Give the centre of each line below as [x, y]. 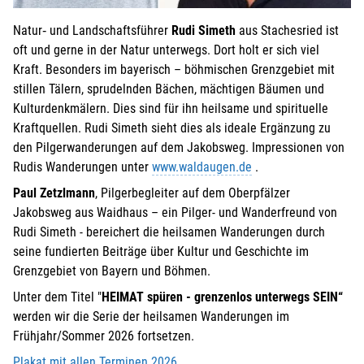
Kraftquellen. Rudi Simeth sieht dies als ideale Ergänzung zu [172, 128]
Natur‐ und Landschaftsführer [92, 30]
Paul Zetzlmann [54, 193]
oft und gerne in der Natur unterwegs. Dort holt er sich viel [166, 50]
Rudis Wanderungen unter [82, 167]
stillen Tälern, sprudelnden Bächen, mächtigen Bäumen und [169, 89]
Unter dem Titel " [57, 297]
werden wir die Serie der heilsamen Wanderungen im [151, 316]
